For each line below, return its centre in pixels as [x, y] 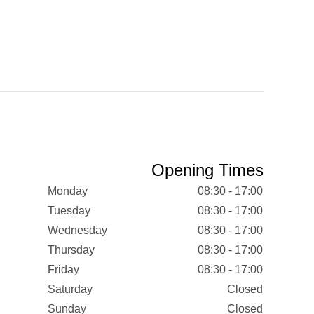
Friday [63, 269]
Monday [67, 191]
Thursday [71, 250]
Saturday [70, 289]
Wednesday [77, 230]
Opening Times [207, 170]
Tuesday [69, 211]
